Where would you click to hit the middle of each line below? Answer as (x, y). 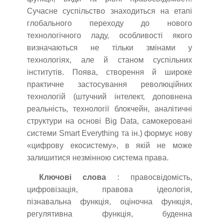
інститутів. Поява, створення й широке (109, 72)
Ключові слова (73, 177)
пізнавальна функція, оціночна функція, (109, 202)
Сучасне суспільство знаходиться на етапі (109, 11)
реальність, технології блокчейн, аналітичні (109, 109)
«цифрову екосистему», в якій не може (109, 146)
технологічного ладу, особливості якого (109, 36)
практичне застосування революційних (109, 85)
